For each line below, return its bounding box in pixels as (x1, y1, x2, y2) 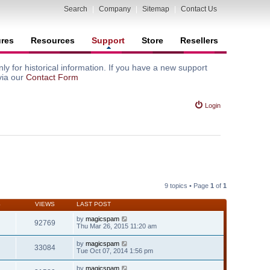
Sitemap (142, 5, 169, 13)
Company (99, 5, 131, 13)
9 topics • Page (165, 181, 210, 189)
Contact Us (181, 5, 217, 13)
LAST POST (77, 200, 111, 207)
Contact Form (26, 72, 78, 82)
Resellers (180, 36, 218, 45)
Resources (31, 36, 75, 45)
